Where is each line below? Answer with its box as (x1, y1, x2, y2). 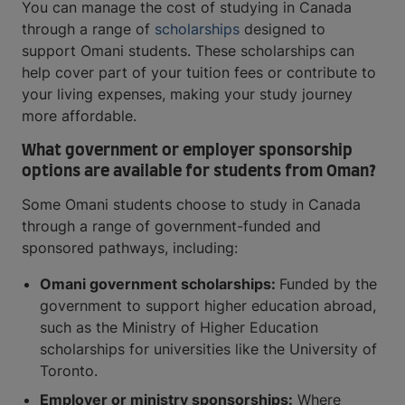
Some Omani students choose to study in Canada (22, 195, 361, 214)
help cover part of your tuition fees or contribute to (22, 63, 376, 82)
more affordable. (22, 107, 137, 126)
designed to (240, 20, 325, 39)
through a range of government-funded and (22, 217, 321, 236)
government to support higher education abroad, (40, 297, 376, 316)
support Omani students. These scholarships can (22, 42, 354, 61)
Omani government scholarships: (40, 275, 279, 294)
